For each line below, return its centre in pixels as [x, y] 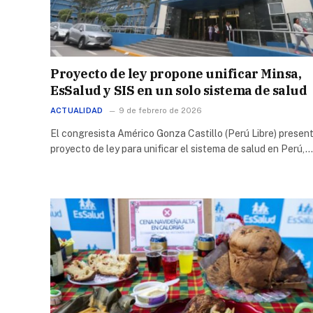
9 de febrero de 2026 [161, 110]
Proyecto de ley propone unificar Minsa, [176, 73]
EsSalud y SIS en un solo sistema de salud [179, 90]
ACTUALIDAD [77, 110]
